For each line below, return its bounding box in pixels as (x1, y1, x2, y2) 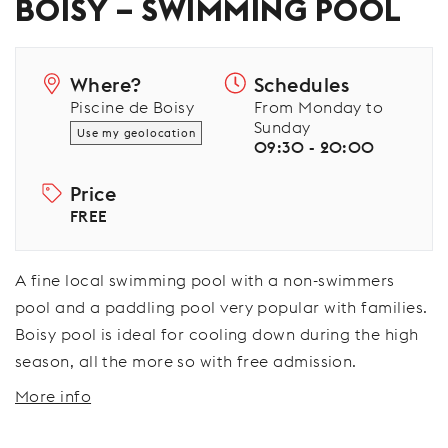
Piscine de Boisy (70, 97, 195, 117)
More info (15, 386, 92, 406)
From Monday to (254, 97, 384, 117)
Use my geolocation (77, 126, 196, 140)
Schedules (254, 72, 350, 97)
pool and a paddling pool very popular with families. (15, 297, 428, 317)
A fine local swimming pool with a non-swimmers (15, 270, 395, 290)
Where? (70, 72, 142, 97)
